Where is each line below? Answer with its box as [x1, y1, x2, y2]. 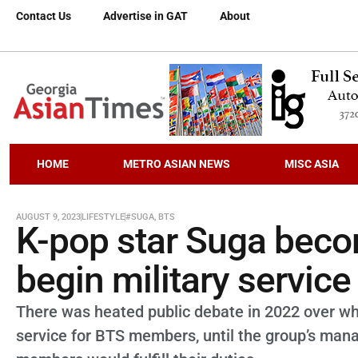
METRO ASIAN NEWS [122, 157, 230, 170]
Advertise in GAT [103, 10, 188, 22]
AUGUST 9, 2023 [16, 212, 81, 222]
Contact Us [16, 10, 71, 22]
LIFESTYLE [82, 212, 125, 222]
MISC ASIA [284, 157, 339, 170]
